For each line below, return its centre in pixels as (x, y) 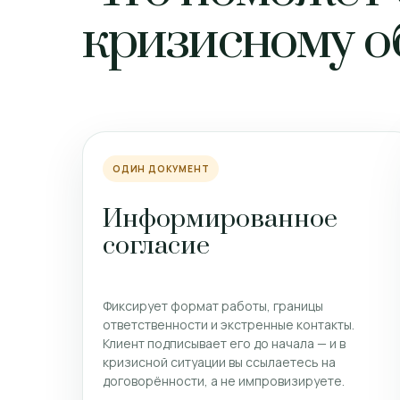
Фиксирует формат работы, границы (213, 305)
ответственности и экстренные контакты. (229, 324)
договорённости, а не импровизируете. (224, 380)
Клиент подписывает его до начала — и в (224, 343)
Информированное (220, 219)
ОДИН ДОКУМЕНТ (161, 169)
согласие (156, 246)
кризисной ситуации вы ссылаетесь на (219, 362)
